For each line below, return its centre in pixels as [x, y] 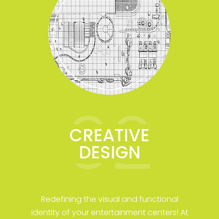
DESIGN [109, 152]
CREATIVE [109, 135]
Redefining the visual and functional [109, 199]
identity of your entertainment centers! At [109, 212]
